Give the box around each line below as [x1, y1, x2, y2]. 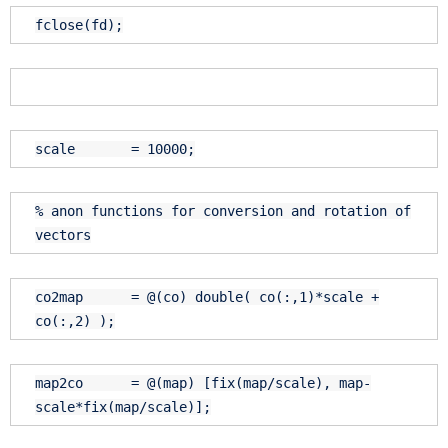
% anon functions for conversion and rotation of [35, 203, 411, 220]
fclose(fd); [35, 17, 123, 34]
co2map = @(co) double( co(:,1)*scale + [35, 289, 379, 306]
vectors [35, 227, 91, 244]
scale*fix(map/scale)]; [35, 399, 211, 416]
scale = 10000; [35, 141, 195, 158]
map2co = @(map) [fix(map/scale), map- [35, 375, 371, 392]
